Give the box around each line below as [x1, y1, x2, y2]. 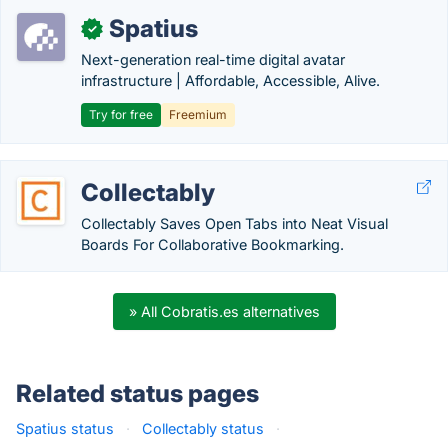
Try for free [89, 107, 153, 122]
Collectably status [142, 420, 264, 437]
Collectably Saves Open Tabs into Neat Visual [81, 215, 388, 232]
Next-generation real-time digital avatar [81, 51, 345, 68]
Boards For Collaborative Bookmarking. [81, 236, 344, 253]
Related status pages [16, 379, 259, 408]
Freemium [169, 107, 227, 122]
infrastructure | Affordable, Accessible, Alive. [81, 72, 380, 89]
